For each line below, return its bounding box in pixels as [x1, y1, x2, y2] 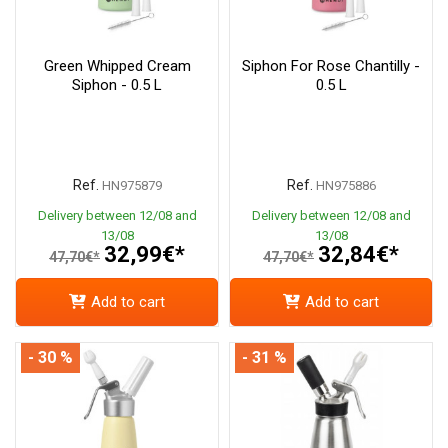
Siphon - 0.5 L [72, 75, 162, 94]
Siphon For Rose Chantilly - [242, 56, 420, 75]
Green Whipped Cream [43, 56, 191, 75]
